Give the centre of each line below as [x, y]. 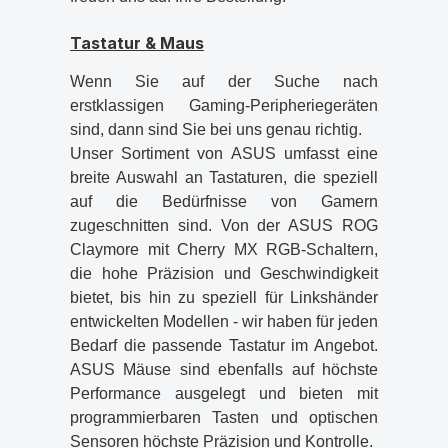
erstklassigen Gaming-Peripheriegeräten [224, 105]
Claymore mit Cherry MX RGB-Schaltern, [224, 249]
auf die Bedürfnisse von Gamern [224, 201]
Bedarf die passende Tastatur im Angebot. [224, 345]
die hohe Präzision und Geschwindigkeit [224, 273]
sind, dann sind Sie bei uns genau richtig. [216, 129]
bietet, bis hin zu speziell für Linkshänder [224, 297]
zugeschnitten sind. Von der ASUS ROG [224, 225]
